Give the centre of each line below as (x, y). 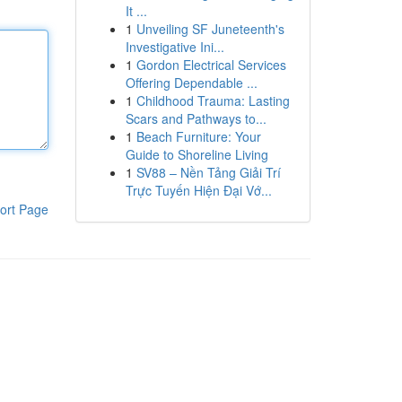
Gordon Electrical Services (211, 65)
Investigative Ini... (175, 47)
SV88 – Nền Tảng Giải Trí (208, 172)
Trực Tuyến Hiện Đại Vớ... (198, 190)
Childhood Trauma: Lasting (213, 100)
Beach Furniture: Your (198, 136)
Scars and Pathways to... (196, 118)
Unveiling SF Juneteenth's (210, 29)
